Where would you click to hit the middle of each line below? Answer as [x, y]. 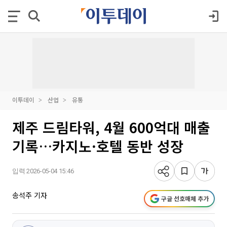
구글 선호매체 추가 [185, 198]
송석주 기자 [30, 195]
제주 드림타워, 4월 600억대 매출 [111, 127]
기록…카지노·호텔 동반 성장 [98, 146]
